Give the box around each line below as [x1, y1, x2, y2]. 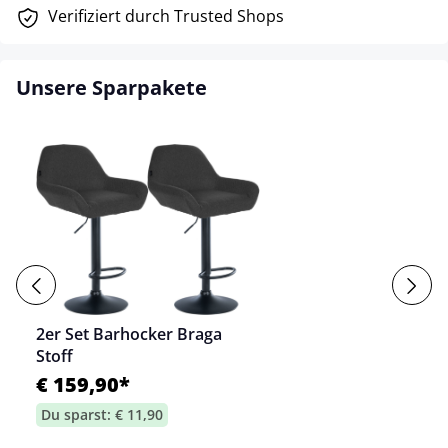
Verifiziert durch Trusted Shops [48, 4, 284, 27]
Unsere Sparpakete [16, 73, 207, 101]
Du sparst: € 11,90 [41, 404, 163, 424]
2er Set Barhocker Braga [36, 322, 222, 345]
